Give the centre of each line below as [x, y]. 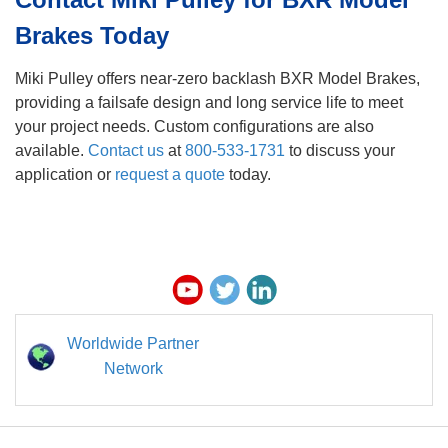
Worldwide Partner [133, 343]
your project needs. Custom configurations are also [194, 126]
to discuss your [340, 150]
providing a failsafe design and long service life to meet [209, 102]
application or [65, 174]
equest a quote [172, 174]
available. [51, 150]
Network [133, 368]
